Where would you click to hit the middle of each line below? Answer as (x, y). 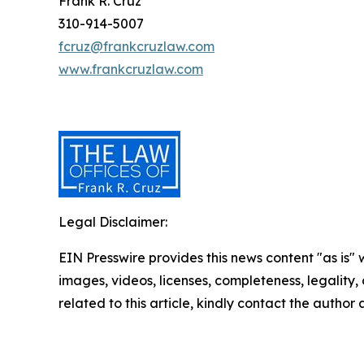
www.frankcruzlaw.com (131, 69)
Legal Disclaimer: (113, 221)
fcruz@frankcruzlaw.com (136, 46)
